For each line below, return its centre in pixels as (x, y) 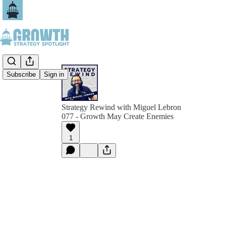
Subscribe (21, 75)
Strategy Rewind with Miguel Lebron (121, 107)
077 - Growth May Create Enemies (118, 116)
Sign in (54, 75)
